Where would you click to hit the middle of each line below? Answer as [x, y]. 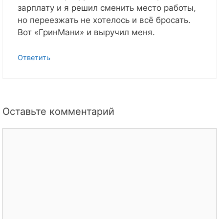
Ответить [34, 57]
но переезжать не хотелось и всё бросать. [104, 20]
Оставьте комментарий [58, 112]
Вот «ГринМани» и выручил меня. [86, 33]
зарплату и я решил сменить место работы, [107, 8]
